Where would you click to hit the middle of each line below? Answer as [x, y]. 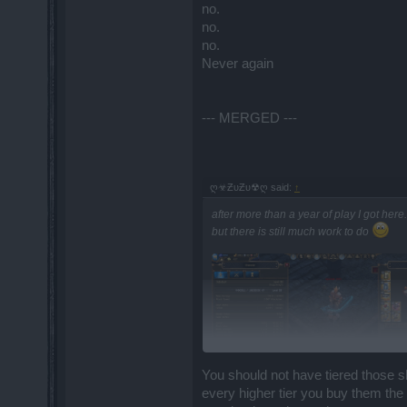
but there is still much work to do [292, 231]
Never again [238, 63]
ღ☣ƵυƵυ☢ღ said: [252, 187]
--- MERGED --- [249, 118]
